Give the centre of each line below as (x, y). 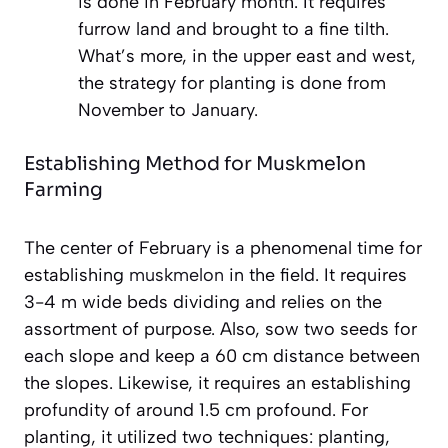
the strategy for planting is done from (232, 82)
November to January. (168, 109)
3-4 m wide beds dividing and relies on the (203, 301)
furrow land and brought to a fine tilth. (233, 28)
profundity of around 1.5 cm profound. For (196, 409)
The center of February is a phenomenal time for (223, 247)
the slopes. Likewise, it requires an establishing (217, 382)
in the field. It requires (315, 274)
